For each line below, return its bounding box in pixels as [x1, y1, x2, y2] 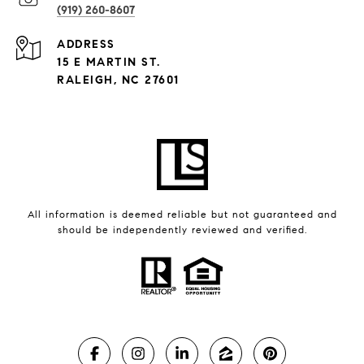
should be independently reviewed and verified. [57, 223, 307, 236]
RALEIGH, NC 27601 [57, 73, 180, 88]
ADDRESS [57, 37, 115, 52]
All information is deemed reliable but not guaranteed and [27, 208, 337, 221]
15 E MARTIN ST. [57, 55, 161, 70]
